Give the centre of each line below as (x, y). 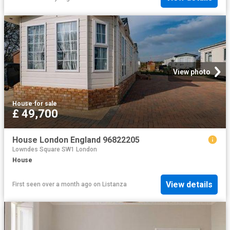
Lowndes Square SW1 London (55, 150)
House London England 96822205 (76, 140)
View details (189, 184)
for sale (46, 103)
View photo (192, 72)
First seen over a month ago (52, 185)
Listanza (114, 185)
